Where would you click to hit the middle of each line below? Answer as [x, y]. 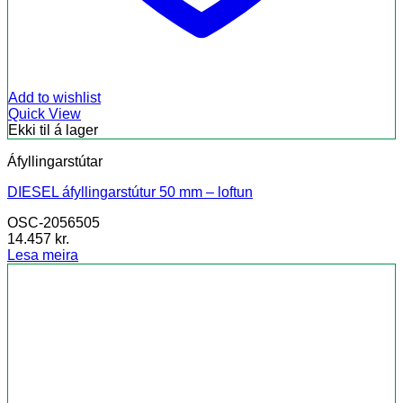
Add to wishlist [54, 98]
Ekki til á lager [53, 130]
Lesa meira [43, 255]
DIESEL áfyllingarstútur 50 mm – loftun [130, 193]
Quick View [45, 114]
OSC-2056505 [54, 223]
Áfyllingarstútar [55, 162]
